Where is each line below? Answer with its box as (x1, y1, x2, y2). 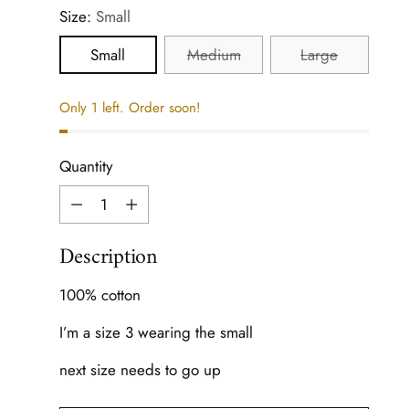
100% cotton (58, 283, 145, 306)
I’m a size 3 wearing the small (58, 320, 257, 343)
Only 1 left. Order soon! (58, 97, 201, 118)
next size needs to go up (58, 358, 225, 381)
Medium (186, 43, 241, 66)
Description (58, 237, 157, 277)
